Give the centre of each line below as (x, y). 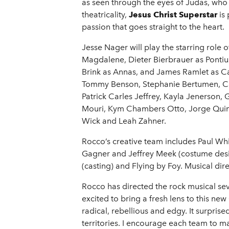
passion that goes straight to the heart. (153, 27)
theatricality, (105, 15)
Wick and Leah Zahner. (124, 121)
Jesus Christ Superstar (173, 15)
